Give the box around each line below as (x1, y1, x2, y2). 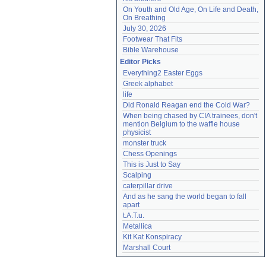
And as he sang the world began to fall (123, 192, 246, 201)
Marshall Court (123, 243, 170, 252)
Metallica (123, 222, 152, 230)
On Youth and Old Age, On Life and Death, (123, 5, 258, 14)
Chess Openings (123, 150, 177, 158)
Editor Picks (120, 58, 161, 66)
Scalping (123, 171, 151, 179)
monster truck (123, 139, 166, 147)
